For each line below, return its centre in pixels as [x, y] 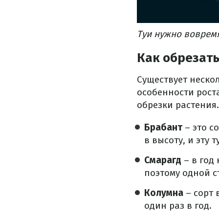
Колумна [164, 193]
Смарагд [163, 160]
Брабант [163, 128]
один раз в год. [178, 206]
